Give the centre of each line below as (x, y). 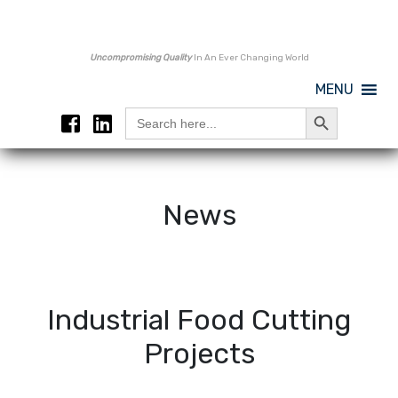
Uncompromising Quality (140, 58)
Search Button (328, 107)
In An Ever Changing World (250, 58)
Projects (199, 354)
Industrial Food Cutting (199, 320)
